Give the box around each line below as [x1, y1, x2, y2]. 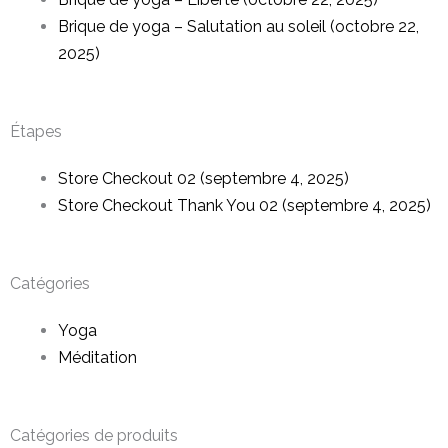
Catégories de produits [10, 426, 178, 445]
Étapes [10, 122, 62, 141]
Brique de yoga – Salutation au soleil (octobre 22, [58, 17, 419, 36]
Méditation [58, 348, 137, 367]
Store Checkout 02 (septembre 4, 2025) [58, 169, 349, 188]
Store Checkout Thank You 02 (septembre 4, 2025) [58, 196, 431, 215]
